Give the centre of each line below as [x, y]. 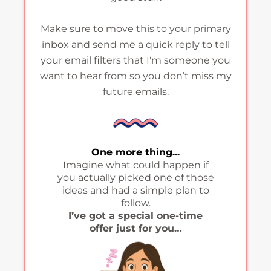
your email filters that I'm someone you [135, 60]
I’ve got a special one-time [135, 215]
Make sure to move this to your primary [135, 29]
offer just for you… [135, 228]
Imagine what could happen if [135, 165]
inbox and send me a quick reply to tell [135, 44]
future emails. [135, 92]
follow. [135, 203]
